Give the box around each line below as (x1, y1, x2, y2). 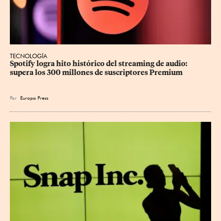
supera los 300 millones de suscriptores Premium (10, 68, 183, 77)
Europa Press (20, 95, 48, 101)
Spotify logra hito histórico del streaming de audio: (10, 59, 189, 69)
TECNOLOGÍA (10, 52, 47, 60)
